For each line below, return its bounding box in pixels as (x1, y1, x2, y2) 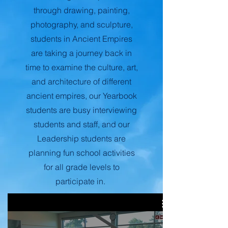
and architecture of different (32, 76, 131, 87)
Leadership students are (37, 133, 126, 144)
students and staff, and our (33, 119, 130, 129)
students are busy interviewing (26, 105, 137, 115)
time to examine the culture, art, (25, 62, 138, 72)
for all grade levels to (43, 162, 120, 172)
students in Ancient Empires (31, 34, 132, 44)
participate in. (55, 176, 107, 186)
